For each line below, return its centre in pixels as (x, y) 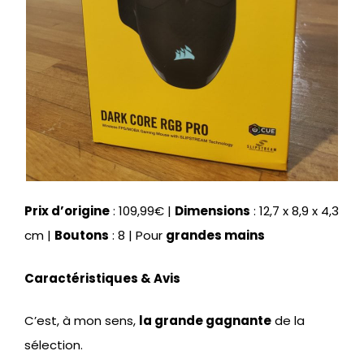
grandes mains (215, 236)
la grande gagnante (205, 321)
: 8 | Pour (137, 236)
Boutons (82, 236)
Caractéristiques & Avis (102, 278)
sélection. (54, 345)
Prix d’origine (67, 211)
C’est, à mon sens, (82, 321)
